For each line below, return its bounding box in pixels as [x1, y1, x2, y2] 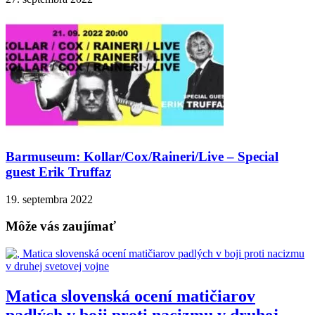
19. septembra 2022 [6, 193, 93, 205]
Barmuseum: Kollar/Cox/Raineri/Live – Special [6, 148, 278, 164]
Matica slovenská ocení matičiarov [6, 286, 255, 305]
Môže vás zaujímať [6, 219, 116, 234]
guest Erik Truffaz [6, 164, 111, 179]
